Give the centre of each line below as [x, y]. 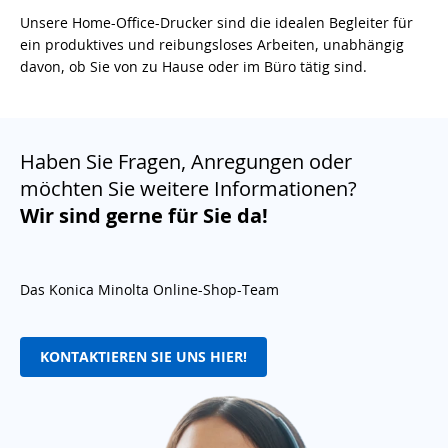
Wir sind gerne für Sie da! [144, 215]
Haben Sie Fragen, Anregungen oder [186, 161]
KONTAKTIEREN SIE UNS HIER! [143, 356]
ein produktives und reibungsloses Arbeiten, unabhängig [212, 44]
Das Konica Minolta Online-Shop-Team [149, 289]
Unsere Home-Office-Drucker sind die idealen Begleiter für [216, 22]
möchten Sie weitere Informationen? [188, 188]
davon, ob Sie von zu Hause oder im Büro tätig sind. [193, 66]
